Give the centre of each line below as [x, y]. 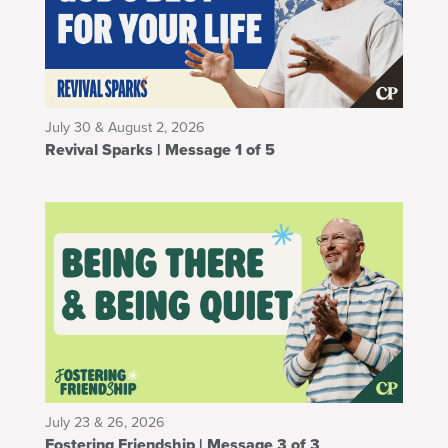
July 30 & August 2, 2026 [125, 127]
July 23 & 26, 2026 [105, 422]
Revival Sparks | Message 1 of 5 [216, 149]
